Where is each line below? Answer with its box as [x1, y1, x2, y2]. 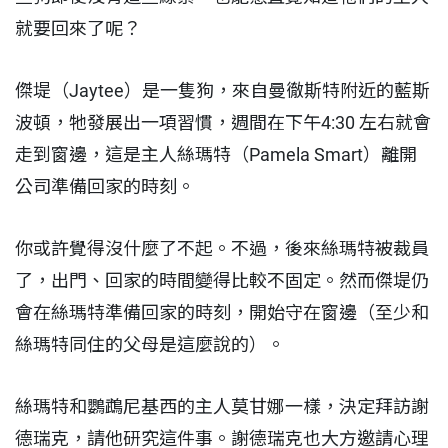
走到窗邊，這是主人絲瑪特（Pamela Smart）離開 [15, 144, 417, 166]
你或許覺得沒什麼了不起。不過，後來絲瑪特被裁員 [15, 238, 429, 260]
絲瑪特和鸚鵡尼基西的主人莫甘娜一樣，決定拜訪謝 [15, 396, 429, 418]
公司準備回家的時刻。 [15, 176, 195, 198]
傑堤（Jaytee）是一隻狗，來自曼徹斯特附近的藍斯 [15, 80, 430, 102]
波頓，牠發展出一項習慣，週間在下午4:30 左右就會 [15, 112, 431, 134]
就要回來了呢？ [15, 18, 141, 40]
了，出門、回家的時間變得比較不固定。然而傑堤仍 [15, 270, 429, 292]
